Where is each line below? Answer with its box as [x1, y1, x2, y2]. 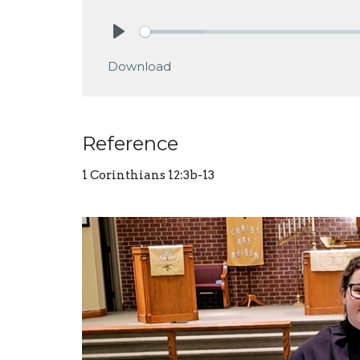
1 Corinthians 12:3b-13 [82, 168, 215, 183]
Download [108, 59, 171, 75]
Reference [82, 132, 178, 156]
